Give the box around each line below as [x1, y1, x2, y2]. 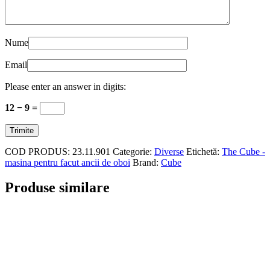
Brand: [133, 157, 161, 168]
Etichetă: [186, 146, 222, 157]
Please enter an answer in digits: [5, 81, 126, 92]
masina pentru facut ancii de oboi [5, 157, 130, 168]
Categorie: [113, 146, 154, 157]
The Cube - [222, 146, 265, 157]
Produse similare [5, 180, 110, 196]
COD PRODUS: [5, 146, 72, 157]
